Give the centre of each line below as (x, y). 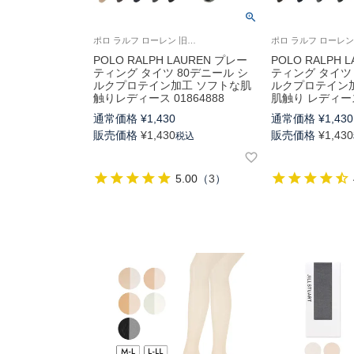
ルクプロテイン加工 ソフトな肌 (172, 86)
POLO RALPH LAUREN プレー (170, 60)
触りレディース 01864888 (159, 98)
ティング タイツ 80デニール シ (171, 73)
